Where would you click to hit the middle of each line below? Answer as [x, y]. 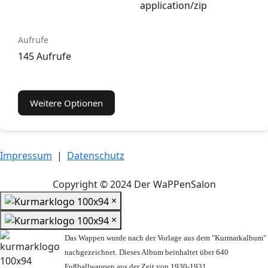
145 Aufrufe [45, 57]
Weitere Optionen [66, 103]
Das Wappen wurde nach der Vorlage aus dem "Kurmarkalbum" [165, 237]
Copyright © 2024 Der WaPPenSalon [134, 185]
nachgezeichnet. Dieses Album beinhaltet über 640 [147, 252]
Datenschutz [96, 156]
